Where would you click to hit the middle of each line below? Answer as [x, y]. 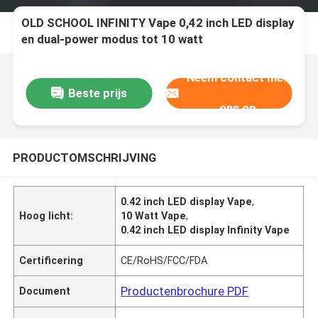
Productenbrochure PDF [185, 291]
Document [45, 291]
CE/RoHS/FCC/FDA [164, 260]
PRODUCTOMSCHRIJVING [84, 157]
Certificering [51, 260]
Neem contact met [238, 78]
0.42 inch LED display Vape [187, 201]
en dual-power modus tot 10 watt [113, 39]
